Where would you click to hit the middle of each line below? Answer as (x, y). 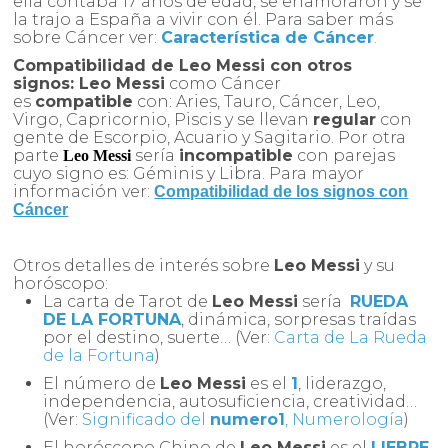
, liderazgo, (342, 383)
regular (345, 119)
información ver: (84, 191)
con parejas (344, 155)
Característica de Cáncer (268, 37)
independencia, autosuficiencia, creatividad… (230, 401)
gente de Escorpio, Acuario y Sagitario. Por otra (210, 137)
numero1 (248, 419)
